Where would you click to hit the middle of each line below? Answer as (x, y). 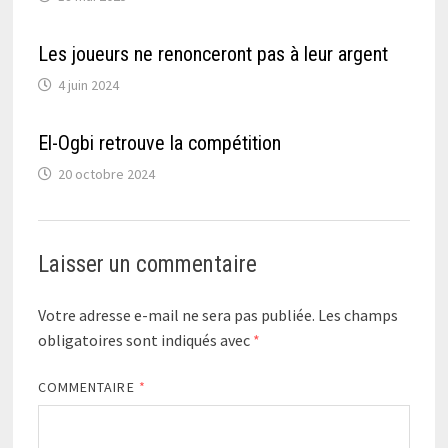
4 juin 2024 (88, 84)
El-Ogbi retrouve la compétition (159, 142)
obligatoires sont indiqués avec (145, 340)
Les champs (357, 315)
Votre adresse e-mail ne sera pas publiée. (176, 315)
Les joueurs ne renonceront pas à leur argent (212, 53)
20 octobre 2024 (106, 173)
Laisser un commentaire (147, 265)
